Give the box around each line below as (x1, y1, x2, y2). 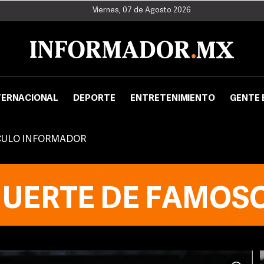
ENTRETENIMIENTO (130, 94, 215, 103)
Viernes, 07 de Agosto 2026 (92, 6, 191, 14)
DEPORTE (73, 94, 115, 103)
